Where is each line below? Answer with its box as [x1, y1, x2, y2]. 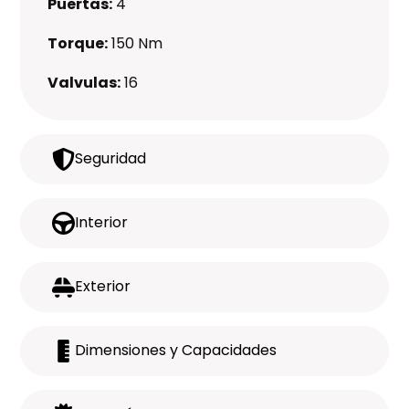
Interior [75, 212, 129, 234]
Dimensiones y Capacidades [75, 340, 278, 362]
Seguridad [75, 148, 147, 170]
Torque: [47, 32, 109, 54]
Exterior [75, 276, 131, 298]
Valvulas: [47, 71, 121, 93]
